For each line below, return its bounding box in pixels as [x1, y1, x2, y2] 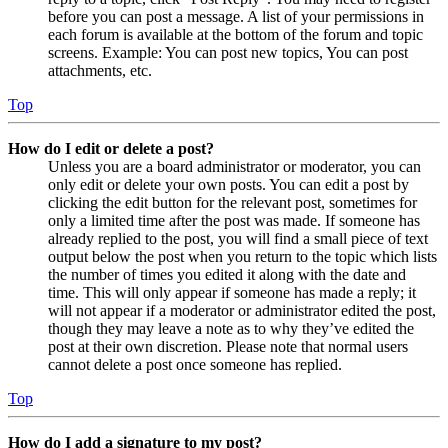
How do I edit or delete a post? [8, 140, 214, 158]
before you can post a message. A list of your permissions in [48, 8, 424, 26]
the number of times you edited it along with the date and [48, 266, 406, 284]
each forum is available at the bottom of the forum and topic [48, 26, 423, 44]
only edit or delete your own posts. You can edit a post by [48, 176, 409, 194]
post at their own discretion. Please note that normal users [48, 338, 408, 356]
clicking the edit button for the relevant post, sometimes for [48, 194, 417, 212]
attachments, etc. [48, 62, 152, 80]
